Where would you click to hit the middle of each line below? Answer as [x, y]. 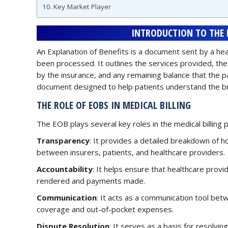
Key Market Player [82, 6]
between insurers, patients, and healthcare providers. [131, 152]
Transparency [63, 140]
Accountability [65, 169]
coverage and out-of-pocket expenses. [105, 209]
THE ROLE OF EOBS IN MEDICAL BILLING [114, 105]
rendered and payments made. [91, 180]
